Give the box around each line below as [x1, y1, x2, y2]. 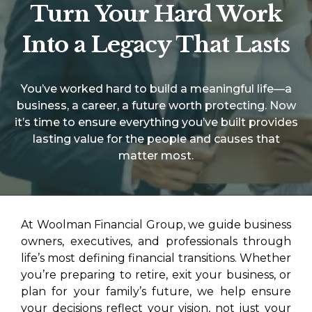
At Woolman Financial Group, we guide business [21, 218, 291, 232]
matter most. [118, 149, 194, 163]
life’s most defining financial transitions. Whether [21, 251, 291, 265]
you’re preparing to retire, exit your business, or [21, 268, 291, 282]
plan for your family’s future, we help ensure [21, 285, 291, 299]
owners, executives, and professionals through [21, 235, 291, 249]
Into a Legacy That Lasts [22, 31, 290, 59]
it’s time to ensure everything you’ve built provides [14, 116, 298, 130]
